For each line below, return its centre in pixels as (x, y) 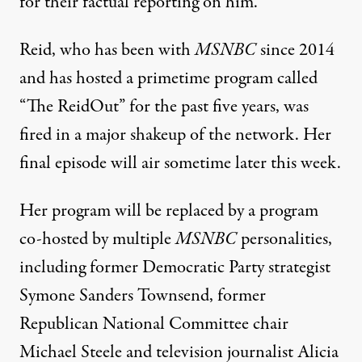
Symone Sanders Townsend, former (143, 296)
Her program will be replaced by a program (169, 211)
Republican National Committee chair (154, 324)
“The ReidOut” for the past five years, (152, 107)
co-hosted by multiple (97, 240)
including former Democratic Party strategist (175, 268)
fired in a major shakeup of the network (157, 135)
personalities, (286, 240)
